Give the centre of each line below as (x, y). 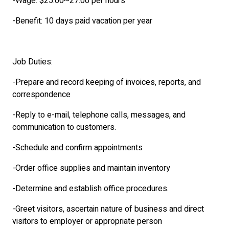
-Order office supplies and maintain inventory (91, 168)
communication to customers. (64, 127)
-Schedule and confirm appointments (77, 148)
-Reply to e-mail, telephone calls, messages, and (99, 115)
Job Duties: (32, 62)
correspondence (41, 95)
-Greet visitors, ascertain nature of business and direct (108, 209)
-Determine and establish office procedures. (95, 189)
